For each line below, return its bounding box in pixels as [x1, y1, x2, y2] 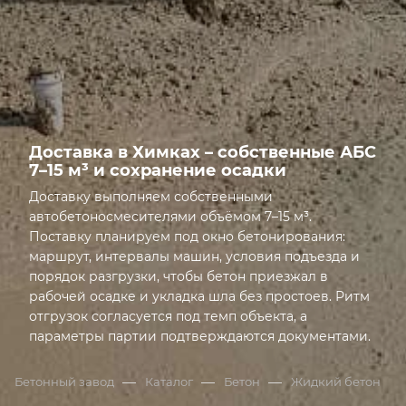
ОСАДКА [192, 20, 218, 38]
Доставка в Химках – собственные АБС [29, 142, 376, 162]
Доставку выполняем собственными [29, 188, 273, 205]
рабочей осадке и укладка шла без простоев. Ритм [29, 288, 370, 304]
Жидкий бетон [291, 374, 381, 389]
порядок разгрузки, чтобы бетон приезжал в [29, 268, 328, 285]
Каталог [145, 374, 193, 389]
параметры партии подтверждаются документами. [29, 328, 371, 344]
